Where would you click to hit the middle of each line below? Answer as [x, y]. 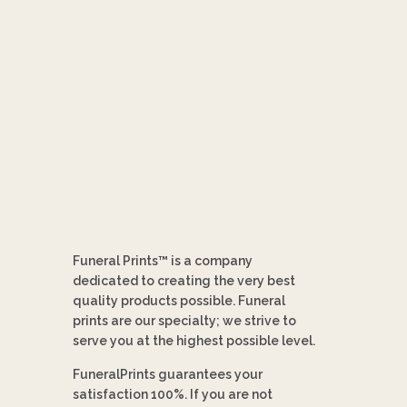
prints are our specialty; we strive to [185, 320]
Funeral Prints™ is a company [163, 260]
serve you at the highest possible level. [194, 340]
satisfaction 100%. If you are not [173, 394]
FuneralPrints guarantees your [168, 374]
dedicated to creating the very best [184, 280]
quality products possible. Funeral [179, 300]
